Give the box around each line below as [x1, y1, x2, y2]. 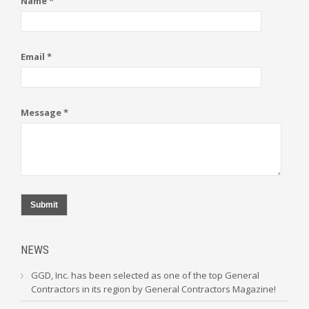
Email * [21, 50, 52, 63]
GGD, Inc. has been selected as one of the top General [31, 269, 259, 281]
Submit [30, 200, 58, 210]
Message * [21, 106, 68, 119]
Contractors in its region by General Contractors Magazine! [31, 283, 276, 295]
